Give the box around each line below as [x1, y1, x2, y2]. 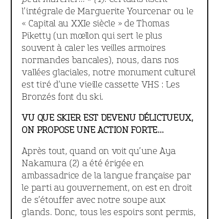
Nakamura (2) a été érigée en [22, 158, 144, 169]
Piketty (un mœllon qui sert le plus [22, 30, 162, 41]
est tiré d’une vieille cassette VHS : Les [22, 79, 180, 90]
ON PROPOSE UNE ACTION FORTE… [22, 125, 164, 135]
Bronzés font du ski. [22, 91, 104, 102]
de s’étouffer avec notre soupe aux [22, 195, 166, 205]
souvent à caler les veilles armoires [22, 43, 166, 53]
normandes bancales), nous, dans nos [22, 55, 179, 66]
